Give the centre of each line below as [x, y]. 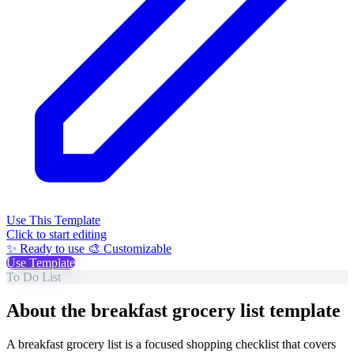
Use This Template [53, 220]
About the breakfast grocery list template [173, 310]
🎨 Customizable [130, 248]
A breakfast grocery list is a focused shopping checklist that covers [171, 344]
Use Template [41, 262]
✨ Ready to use [47, 248]
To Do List [34, 277]
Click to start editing [56, 234]
